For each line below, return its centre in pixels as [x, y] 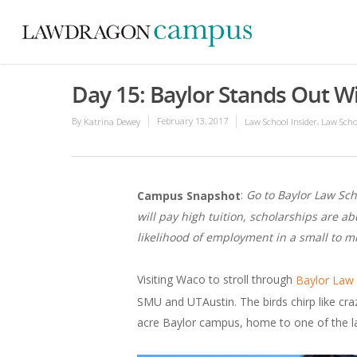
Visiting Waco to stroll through [216, 280]
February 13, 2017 [192, 121]
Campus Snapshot [189, 196]
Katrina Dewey [112, 122]
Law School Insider [281, 122]
